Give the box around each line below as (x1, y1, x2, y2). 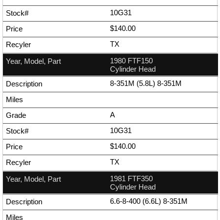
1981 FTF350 (110, 174, 153, 183)
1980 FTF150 (110, 56, 153, 65)
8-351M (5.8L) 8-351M (110, 79, 182, 88)
